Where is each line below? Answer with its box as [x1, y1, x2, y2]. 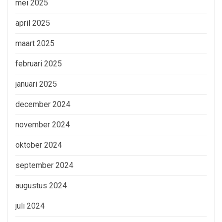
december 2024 [15, 99, 70, 109]
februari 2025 [15, 58, 62, 68]
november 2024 [15, 119, 70, 129]
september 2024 [15, 160, 73, 170]
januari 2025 [15, 79, 57, 89]
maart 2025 [15, 38, 55, 48]
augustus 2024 [15, 180, 67, 190]
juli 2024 [15, 201, 45, 211]
